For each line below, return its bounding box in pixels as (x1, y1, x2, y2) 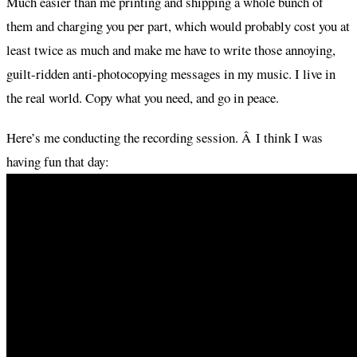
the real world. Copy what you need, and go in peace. (6, 88, 279, 107)
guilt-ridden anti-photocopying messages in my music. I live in (6, 64, 335, 83)
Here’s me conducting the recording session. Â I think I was (6, 127, 323, 147)
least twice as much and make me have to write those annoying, (6, 40, 335, 59)
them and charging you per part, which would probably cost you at (6, 16, 350, 35)
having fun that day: (6, 151, 109, 171)
